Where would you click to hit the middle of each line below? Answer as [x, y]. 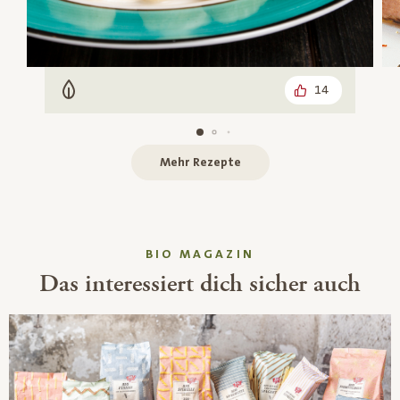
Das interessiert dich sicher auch [200, 283]
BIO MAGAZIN [200, 254]
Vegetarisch [105, 98]
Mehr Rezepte [200, 162]
